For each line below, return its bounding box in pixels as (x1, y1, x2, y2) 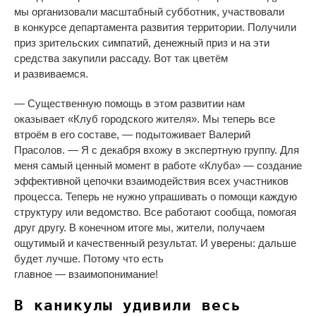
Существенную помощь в (28, 97, 151, 110)
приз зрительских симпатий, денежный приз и (14, 37, 236, 49)
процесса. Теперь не (14, 190, 114, 203)
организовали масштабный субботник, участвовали (32, 6, 284, 18)
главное (14, 268, 52, 281)
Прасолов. (14, 144, 68, 157)
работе (162, 159, 199, 172)
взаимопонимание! (66, 268, 158, 281)
